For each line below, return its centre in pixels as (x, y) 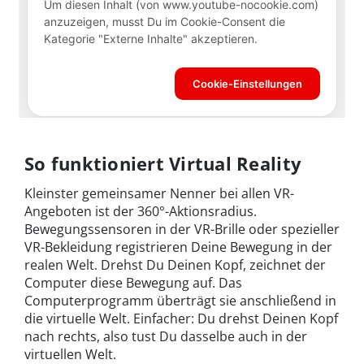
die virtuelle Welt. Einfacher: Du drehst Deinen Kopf (181, 318)
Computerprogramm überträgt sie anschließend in (180, 300)
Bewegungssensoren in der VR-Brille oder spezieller (182, 229)
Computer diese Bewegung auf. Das (133, 282)
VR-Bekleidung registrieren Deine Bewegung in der (178, 247)
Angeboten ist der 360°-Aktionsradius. (141, 211)
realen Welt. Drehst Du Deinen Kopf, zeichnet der (175, 264)
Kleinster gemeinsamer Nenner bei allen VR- (159, 193)
